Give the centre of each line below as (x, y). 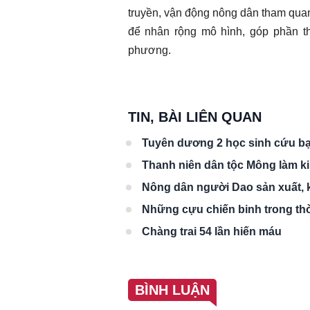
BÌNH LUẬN (172, 290)
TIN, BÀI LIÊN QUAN (194, 117)
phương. (149, 50)
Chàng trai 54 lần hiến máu (211, 231)
